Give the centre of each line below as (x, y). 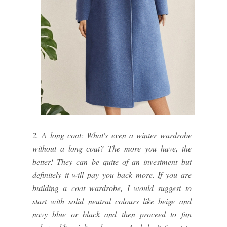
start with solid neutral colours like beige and (112, 201)
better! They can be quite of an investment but (112, 161)
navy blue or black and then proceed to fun (112, 214)
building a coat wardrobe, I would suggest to (112, 187)
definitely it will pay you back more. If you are (112, 174)
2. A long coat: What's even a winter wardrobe (112, 135)
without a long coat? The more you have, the (112, 148)
